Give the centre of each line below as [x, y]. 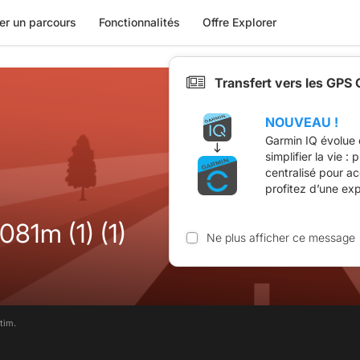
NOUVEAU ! [302, 122]
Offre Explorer [239, 22]
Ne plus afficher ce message [280, 237]
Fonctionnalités [139, 22]
